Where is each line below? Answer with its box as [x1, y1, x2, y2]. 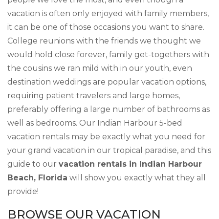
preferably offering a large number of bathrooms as [7, 105, 210, 114]
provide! [7, 187, 39, 196]
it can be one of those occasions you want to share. [7, 22, 204, 32]
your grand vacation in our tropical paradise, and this [7, 146, 211, 155]
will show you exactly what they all [67, 173, 206, 182]
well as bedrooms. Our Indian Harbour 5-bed [7, 118, 182, 128]
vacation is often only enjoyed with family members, [7, 9, 209, 18]
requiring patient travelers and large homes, [7, 91, 180, 100]
